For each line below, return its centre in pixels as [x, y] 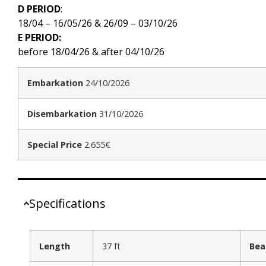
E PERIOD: [39, 37]
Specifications [68, 203]
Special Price [55, 144]
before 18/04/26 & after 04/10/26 [91, 51]
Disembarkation [62, 113]
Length [55, 246]
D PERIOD [39, 9]
